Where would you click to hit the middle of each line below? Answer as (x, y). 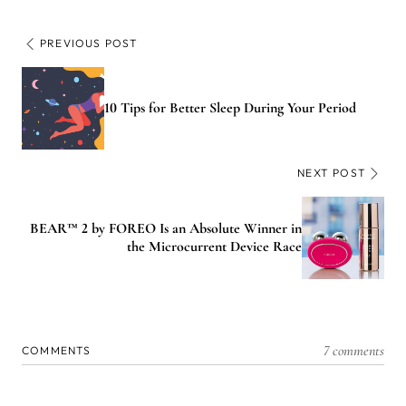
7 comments (354, 350)
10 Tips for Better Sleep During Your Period (230, 108)
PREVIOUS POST (89, 43)
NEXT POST (332, 172)
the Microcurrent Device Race (214, 247)
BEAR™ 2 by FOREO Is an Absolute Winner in (166, 229)
